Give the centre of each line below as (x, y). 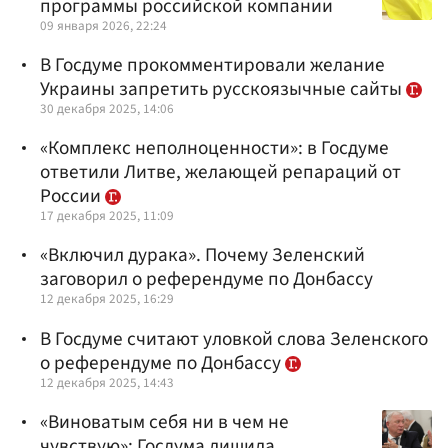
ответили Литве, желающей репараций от (220, 172)
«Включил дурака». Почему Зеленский (202, 255)
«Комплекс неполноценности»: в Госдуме (214, 148)
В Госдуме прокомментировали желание (212, 65)
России (72, 196)
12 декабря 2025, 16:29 (107, 299)
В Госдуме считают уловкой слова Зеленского (234, 338)
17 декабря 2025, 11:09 (107, 216)
